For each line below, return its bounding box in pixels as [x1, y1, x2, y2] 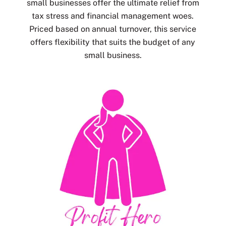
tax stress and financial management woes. [32, 11, 194, 21]
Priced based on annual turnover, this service [29, 24, 197, 34]
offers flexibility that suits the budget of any [30, 37, 196, 47]
